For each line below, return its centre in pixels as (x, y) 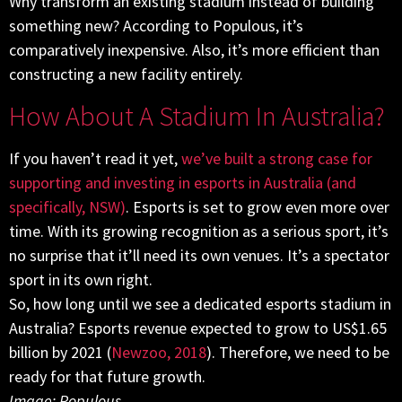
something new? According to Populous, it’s (156, 26)
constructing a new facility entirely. (126, 74)
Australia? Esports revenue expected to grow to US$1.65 (198, 328)
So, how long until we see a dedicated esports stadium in (200, 303)
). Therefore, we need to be (298, 352)
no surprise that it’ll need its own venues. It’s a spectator (199, 255)
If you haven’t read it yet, (95, 158)
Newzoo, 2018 (159, 352)
